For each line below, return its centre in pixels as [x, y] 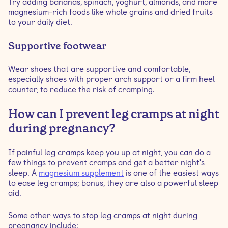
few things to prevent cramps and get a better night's [106, 163]
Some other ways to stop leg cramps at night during [103, 216]
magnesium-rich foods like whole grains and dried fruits [110, 12]
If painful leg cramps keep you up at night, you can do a [109, 152]
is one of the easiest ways [171, 173]
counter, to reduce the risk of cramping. [81, 89]
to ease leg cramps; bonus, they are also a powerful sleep [113, 183]
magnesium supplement [81, 173]
